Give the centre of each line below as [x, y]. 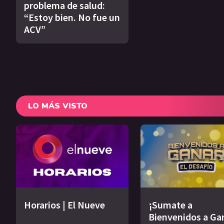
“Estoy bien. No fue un [72, 17]
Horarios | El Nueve [64, 205]
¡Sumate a [170, 205]
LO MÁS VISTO [58, 106]
